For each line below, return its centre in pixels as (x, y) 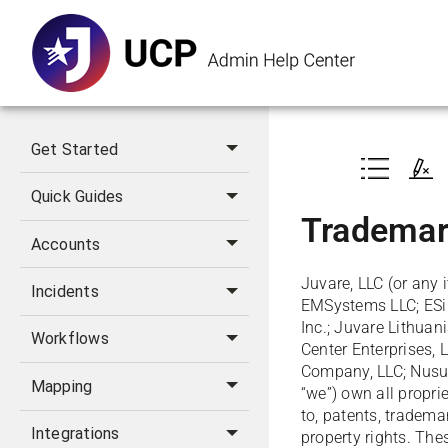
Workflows (69, 339)
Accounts (65, 244)
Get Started (74, 149)
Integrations (75, 434)
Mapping (61, 386)
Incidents (64, 292)
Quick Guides (77, 197)
